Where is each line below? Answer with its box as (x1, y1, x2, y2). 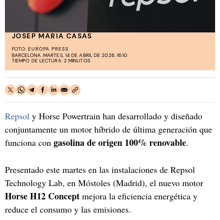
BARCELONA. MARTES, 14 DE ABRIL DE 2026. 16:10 (12, 52, 128, 58)
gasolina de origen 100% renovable (54, 136, 186, 149)
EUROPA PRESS (27, 45, 69, 52)
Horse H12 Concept (5, 189, 80, 202)
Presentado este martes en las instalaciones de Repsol (5, 163, 195, 175)
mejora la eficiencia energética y (80, 190, 197, 202)
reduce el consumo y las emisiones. (5, 203, 131, 215)
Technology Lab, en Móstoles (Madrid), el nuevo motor (5, 176, 203, 189)
